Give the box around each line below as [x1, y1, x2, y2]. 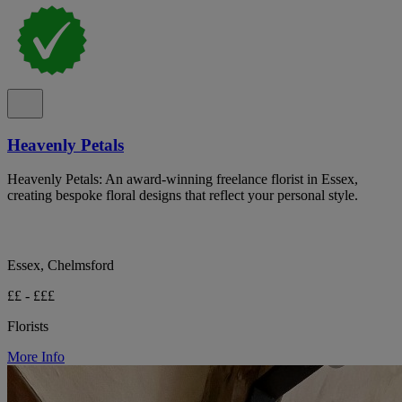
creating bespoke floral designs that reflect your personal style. [7, 188, 358, 204]
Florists [7, 319, 48, 335]
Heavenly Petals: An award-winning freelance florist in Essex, [7, 171, 358, 188]
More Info [7, 349, 65, 365]
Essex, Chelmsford [7, 258, 114, 274]
